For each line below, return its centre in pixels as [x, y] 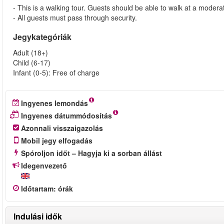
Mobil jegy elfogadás [57, 140]
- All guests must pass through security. [75, 17]
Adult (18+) [31, 52]
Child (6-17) [32, 62]
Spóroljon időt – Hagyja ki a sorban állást [91, 153]
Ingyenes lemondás [54, 103]
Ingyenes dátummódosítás [66, 115]
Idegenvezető [44, 165]
